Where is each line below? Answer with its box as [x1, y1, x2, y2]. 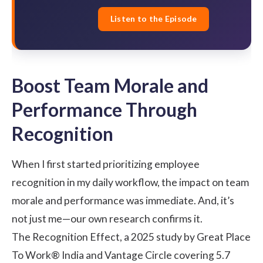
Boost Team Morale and [12, 74, 208, 97]
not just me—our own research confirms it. [12, 213, 203, 225]
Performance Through [12, 98, 197, 122]
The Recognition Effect [12, 231, 120, 244]
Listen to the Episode [110, 14, 197, 24]
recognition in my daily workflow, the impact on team [12, 176, 249, 189]
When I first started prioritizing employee [12, 158, 200, 171]
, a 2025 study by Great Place [120, 231, 251, 244]
